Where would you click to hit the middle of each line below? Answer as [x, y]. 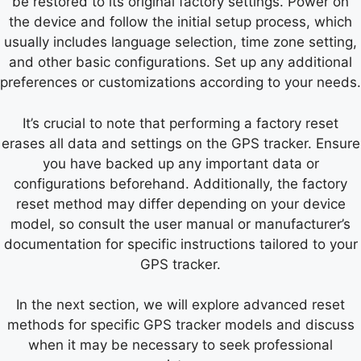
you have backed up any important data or [180, 163]
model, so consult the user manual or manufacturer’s [180, 224]
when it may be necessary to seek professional [180, 345]
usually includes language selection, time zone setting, [180, 42]
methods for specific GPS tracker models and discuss [180, 325]
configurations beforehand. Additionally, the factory [180, 183]
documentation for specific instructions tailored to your [180, 244]
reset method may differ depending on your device [180, 203]
